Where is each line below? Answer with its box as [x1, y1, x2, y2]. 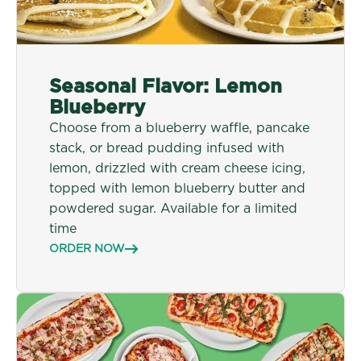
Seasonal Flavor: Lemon [49, 77, 282, 97]
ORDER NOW [49, 243, 125, 255]
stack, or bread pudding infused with [49, 141, 284, 155]
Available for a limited [160, 201, 297, 215]
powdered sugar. [49, 201, 160, 215]
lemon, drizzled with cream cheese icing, [49, 161, 305, 175]
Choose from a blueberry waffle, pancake [49, 121, 309, 135]
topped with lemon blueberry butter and [49, 181, 305, 195]
